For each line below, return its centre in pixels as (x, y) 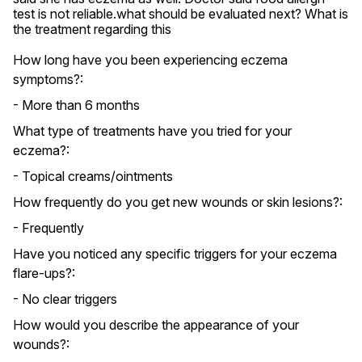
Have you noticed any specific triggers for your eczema (175, 254)
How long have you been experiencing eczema (150, 60)
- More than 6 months (76, 105)
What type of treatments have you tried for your (152, 131)
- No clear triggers (65, 299)
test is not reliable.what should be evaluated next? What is (181, 14)
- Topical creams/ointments (93, 176)
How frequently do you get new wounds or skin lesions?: (178, 202)
